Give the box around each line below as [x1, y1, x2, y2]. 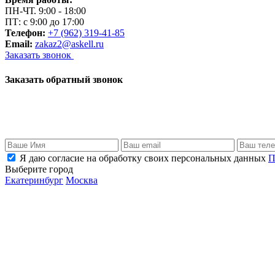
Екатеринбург [5, 174, 63, 185]
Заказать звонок [5, 50, 74, 61]
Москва [66, 174, 98, 185]
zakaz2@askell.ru [35, 39, 104, 50]
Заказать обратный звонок [5, 74, 123, 85]
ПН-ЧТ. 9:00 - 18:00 [5, 6, 86, 17]
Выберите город [5, 163, 73, 174]
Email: [5, 39, 33, 50]
